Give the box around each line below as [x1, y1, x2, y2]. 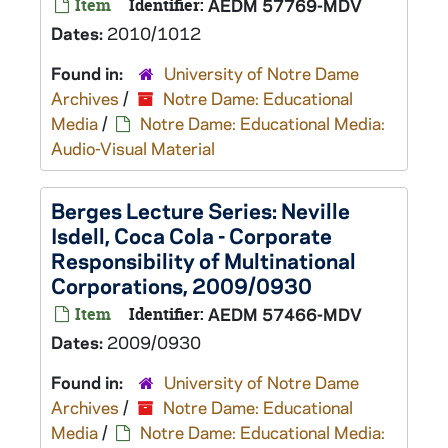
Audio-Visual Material [51, 137, 215, 159]
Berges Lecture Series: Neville [51, 196, 350, 224]
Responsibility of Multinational [51, 246, 356, 274]
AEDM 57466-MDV [208, 303, 362, 325]
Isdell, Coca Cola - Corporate [51, 221, 332, 249]
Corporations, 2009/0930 [51, 271, 312, 299]
